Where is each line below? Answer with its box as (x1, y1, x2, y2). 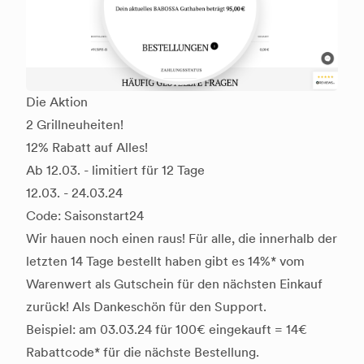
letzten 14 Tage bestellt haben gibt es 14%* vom (26, 253, 305, 270)
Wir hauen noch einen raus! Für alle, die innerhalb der (26, 231, 337, 247)
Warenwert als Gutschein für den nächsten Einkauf (26, 276, 323, 292)
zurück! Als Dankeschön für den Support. (26, 299, 266, 315)
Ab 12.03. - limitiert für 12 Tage (26, 162, 205, 179)
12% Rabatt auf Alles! (26, 140, 148, 156)
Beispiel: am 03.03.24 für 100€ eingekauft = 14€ (26, 322, 307, 338)
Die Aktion (26, 94, 88, 110)
